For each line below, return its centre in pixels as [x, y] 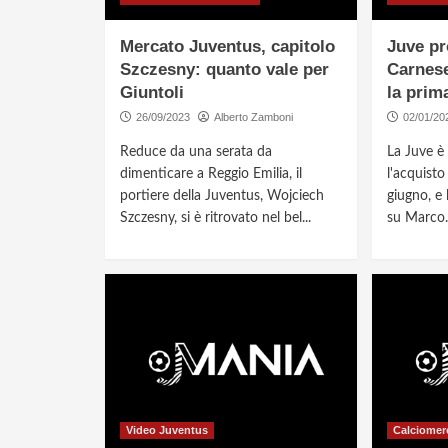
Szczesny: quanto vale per [224, 70]
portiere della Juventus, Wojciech [221, 196]
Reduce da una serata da [195, 152]
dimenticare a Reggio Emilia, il [210, 174]
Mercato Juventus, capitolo [227, 47]
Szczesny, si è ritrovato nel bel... [215, 218]
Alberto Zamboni [253, 117]
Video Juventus [166, 430]
